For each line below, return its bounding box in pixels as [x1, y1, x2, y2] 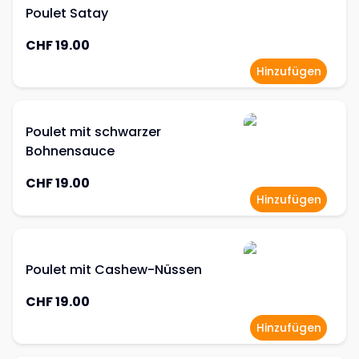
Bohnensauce [26, 142, 115, 160]
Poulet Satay [26, 4, 108, 22]
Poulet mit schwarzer [26, 123, 161, 141]
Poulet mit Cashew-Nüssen [26, 260, 202, 279]
